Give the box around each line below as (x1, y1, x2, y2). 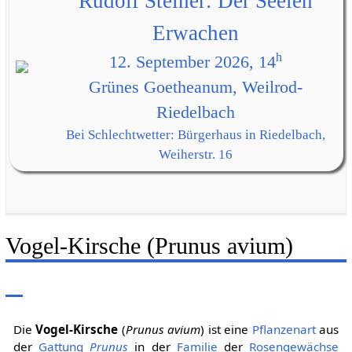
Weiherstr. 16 (158, 147, 233, 163)
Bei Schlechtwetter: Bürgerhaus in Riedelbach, (65, 127, 325, 143)
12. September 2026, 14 (108, 53, 276, 72)
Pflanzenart (251, 321, 316, 338)
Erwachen (152, 21, 239, 46)
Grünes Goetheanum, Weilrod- (88, 78, 302, 97)
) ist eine (200, 321, 252, 338)
